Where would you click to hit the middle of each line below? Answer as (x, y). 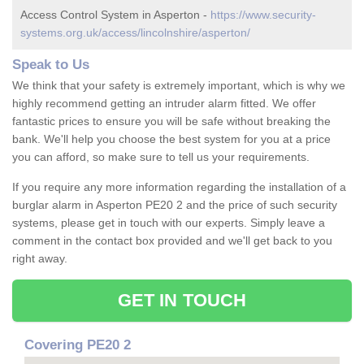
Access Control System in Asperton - (115, 15)
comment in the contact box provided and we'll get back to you (172, 241)
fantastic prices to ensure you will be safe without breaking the (171, 121)
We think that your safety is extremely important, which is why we (179, 86)
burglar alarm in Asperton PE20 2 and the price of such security (175, 205)
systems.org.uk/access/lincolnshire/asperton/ (135, 33)
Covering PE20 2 (78, 345)
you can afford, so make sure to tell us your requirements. (161, 157)
